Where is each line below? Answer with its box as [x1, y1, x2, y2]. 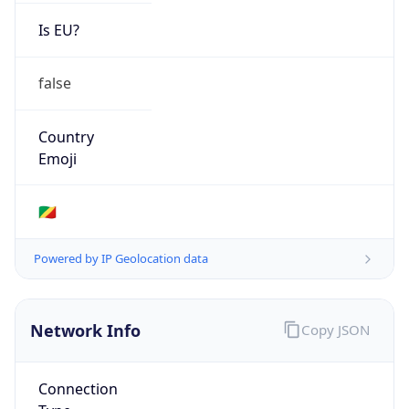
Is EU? [37, 20, 79, 41]
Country [37, 126, 94, 147]
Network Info [30, 320, 141, 342]
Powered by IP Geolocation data [34, 250, 208, 267]
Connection [37, 378, 118, 399]
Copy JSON [300, 320, 370, 339]
